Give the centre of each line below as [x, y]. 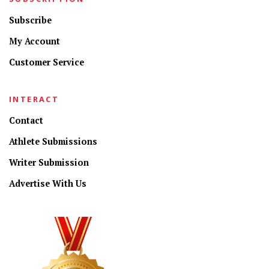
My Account [35, 41]
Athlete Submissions [53, 141]
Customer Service [47, 62]
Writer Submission [49, 162]
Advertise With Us [48, 183]
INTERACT [34, 99]
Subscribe [30, 20]
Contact [26, 120]
